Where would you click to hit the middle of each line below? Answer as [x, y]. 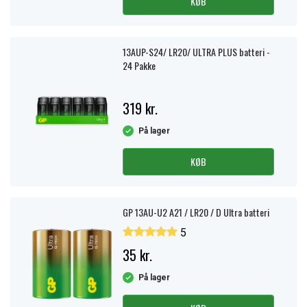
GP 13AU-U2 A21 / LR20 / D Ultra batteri [196, 212]
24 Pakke [139, 65]
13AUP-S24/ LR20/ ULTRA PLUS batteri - [196, 52]
